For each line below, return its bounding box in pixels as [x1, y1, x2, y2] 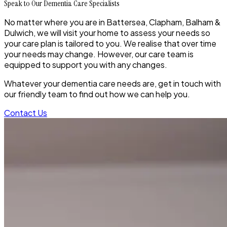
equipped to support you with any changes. [4, 59, 167, 70]
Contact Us [4, 107, 47, 118]
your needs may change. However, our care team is [4, 48, 194, 59]
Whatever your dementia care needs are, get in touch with [4, 78, 221, 89]
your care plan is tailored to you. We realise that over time [4, 37, 216, 49]
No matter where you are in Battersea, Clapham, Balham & [4, 16, 220, 27]
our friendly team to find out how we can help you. [4, 88, 190, 99]
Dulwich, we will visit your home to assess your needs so [4, 27, 210, 38]
